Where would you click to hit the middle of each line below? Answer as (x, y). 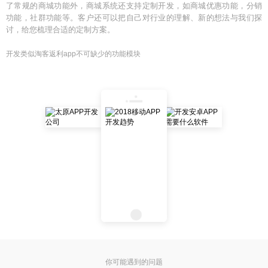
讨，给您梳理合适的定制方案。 (60, 30)
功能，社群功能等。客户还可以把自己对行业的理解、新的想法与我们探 (134, 18)
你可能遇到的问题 (134, 262)
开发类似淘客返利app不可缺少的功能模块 (73, 54)
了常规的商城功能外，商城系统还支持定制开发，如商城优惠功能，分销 (134, 6)
